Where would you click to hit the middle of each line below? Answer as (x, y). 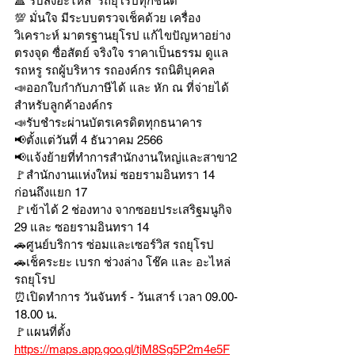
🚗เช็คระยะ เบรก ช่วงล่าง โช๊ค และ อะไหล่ (122, 262)
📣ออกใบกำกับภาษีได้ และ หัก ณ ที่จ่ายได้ (122, 88)
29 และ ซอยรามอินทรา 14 (82, 227)
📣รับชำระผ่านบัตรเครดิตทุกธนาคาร (110, 122)
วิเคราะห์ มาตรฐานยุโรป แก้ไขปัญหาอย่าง (122, 35)
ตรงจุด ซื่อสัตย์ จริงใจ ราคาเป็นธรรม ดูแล (121, 53)
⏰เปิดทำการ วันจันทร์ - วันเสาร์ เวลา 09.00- (126, 297)
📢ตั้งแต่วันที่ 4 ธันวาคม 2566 (88, 140)
